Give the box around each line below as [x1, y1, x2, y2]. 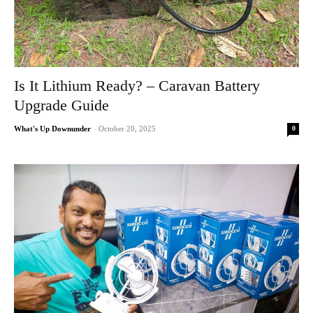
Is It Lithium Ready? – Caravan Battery [14, 77, 260, 95]
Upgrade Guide [14, 96, 109, 115]
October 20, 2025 [99, 124, 156, 133]
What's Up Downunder [14, 124, 91, 133]
